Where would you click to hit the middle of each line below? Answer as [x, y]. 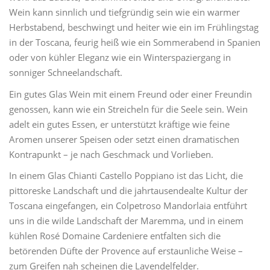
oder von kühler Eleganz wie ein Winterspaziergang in [120, 57]
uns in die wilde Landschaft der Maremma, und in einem [126, 221]
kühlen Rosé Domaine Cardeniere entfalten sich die [115, 236]
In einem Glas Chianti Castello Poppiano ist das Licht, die [126, 175]
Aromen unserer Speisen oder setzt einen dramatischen [124, 139]
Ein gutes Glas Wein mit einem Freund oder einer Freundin [130, 94]
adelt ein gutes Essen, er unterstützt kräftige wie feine [119, 124]
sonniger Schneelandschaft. [66, 72]
